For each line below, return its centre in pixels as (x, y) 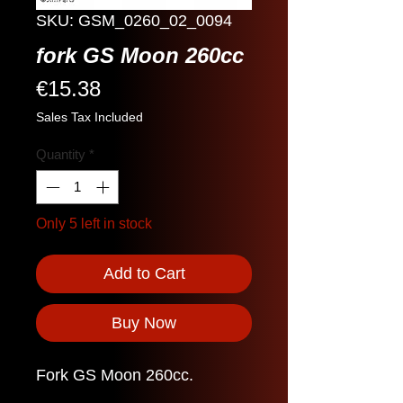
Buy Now (144, 323)
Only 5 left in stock (94, 224)
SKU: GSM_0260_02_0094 (134, 20)
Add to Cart (144, 274)
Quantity (61, 154)
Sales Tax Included (90, 116)
